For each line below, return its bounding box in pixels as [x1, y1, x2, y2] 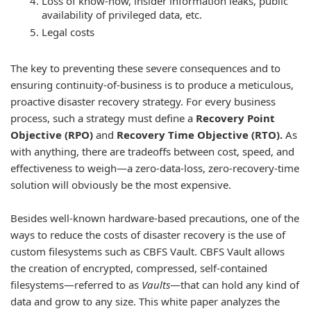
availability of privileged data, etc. [42, 8, 202, 22]
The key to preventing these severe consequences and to [10, 61, 280, 75]
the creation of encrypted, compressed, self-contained [10, 261, 267, 275]
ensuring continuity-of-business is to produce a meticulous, [10, 78, 294, 92]
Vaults [142, 278, 170, 292]
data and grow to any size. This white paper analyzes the [10, 294, 280, 308]
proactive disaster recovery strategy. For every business [10, 94, 276, 108]
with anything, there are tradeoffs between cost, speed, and [10, 144, 294, 158]
